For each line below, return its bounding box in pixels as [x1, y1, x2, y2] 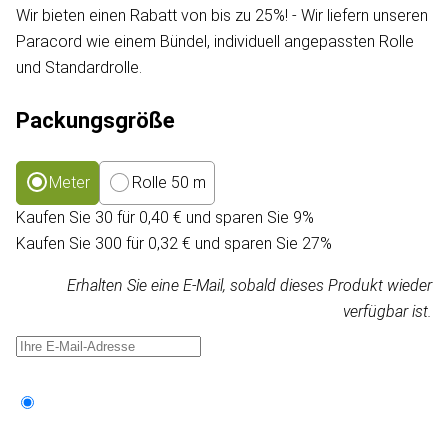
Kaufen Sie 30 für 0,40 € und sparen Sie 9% [16, 208, 314, 228]
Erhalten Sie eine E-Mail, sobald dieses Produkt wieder [67, 276, 432, 296]
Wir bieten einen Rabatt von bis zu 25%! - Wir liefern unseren [16, 6, 428, 26]
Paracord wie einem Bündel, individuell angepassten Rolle [16, 32, 414, 52]
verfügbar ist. [343, 302, 432, 322]
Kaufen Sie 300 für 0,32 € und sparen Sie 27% [16, 234, 332, 254]
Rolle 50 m [132, 173, 206, 193]
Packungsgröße [16, 108, 175, 134]
